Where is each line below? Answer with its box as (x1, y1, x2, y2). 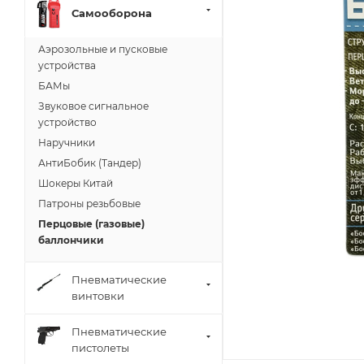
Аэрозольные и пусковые (38, 43, 167, 56)
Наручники (38, 136, 95, 149)
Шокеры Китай (38, 177, 113, 190)
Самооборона (71, 6, 152, 19)
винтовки (71, 289, 124, 303)
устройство (38, 116, 97, 129)
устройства (38, 59, 96, 72)
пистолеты (71, 341, 129, 355)
